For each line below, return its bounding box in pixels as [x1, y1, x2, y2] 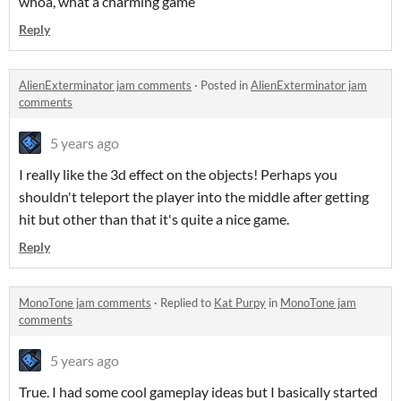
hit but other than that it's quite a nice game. [19, 210, 289, 228]
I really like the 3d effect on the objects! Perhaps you [19, 166, 337, 183]
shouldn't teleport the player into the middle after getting [19, 188, 369, 206]
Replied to [160, 295, 214, 311]
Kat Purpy [214, 295, 266, 311]
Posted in [200, 78, 251, 93]
